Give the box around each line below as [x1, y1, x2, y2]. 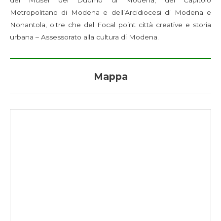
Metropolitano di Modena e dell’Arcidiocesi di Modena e [10, 8, 211, 17]
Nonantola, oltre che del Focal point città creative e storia [10, 21, 211, 29]
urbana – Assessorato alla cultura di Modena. [10, 33, 159, 41]
